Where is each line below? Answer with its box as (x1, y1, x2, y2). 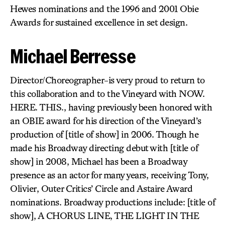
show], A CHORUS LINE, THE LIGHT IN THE (10, 210, 199, 221)
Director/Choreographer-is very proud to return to (10, 74, 205, 85)
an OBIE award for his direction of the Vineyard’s (10, 115, 201, 126)
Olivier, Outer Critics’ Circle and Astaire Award (10, 183, 192, 194)
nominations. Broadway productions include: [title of (10, 196, 215, 207)
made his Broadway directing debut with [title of (10, 142, 198, 153)
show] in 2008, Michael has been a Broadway (10, 156, 187, 167)
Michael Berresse (10, 45, 136, 67)
